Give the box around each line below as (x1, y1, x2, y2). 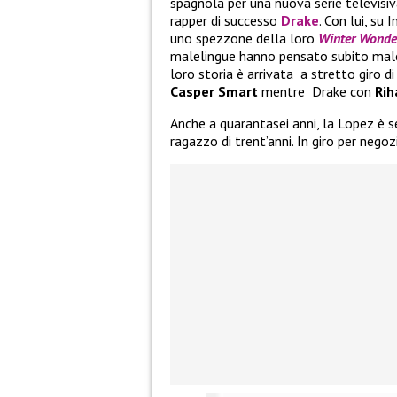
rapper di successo (170, 11, 281, 29)
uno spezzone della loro (170, 28, 318, 47)
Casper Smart (170, 82, 261, 100)
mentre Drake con (261, 82, 375, 100)
